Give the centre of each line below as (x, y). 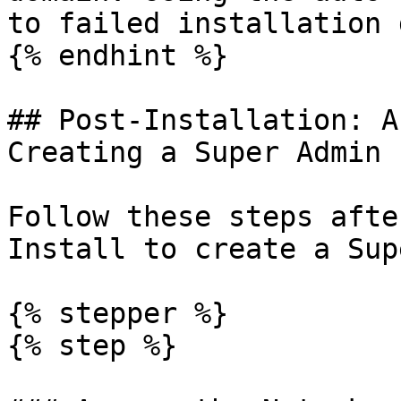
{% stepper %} (118, 313)
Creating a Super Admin (194, 152)
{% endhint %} (118, 55)
